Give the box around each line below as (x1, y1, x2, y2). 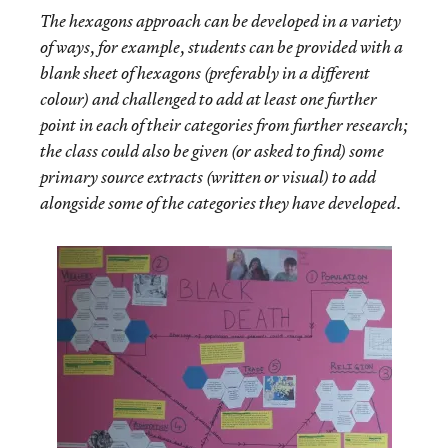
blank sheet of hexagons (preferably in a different (40, 62, 370, 84)
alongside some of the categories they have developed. (40, 192, 401, 214)
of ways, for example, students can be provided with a (40, 36, 403, 58)
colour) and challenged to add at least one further (40, 88, 377, 110)
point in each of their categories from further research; (40, 114, 408, 136)
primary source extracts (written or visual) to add (40, 166, 376, 188)
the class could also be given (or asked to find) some (40, 140, 384, 162)
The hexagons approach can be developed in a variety (40, 10, 401, 32)
